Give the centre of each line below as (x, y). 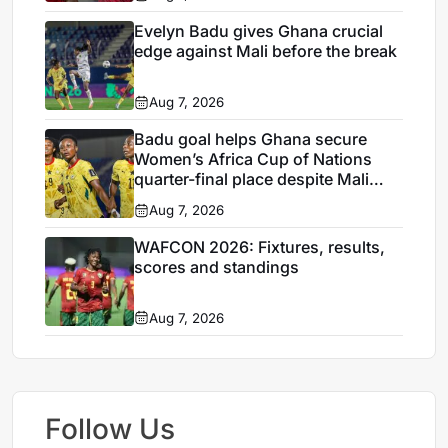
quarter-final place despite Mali (252, 178)
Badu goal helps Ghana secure (251, 138)
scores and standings (217, 266)
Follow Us (110, 428)
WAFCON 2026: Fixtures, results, (260, 246)
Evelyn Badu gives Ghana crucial (259, 30)
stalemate (171, 198)
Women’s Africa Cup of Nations (253, 158)
